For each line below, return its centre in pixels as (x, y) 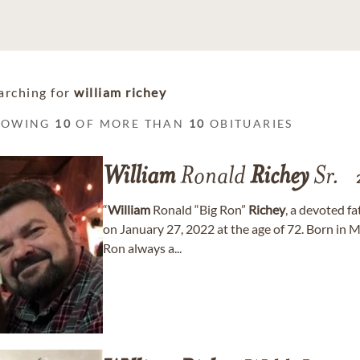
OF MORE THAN (130, 123)
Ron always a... (142, 248)
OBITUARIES (249, 123)
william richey (120, 92)
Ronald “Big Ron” (199, 209)
